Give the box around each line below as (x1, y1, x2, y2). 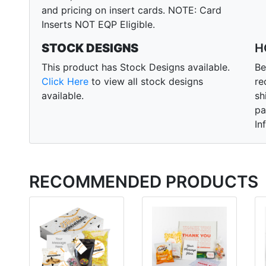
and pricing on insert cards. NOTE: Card (42, 4, 221, 17)
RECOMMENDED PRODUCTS (29, 172, 258, 192)
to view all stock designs (88, 75, 203, 88)
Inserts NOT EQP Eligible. (42, 18, 155, 31)
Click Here (42, 75, 88, 88)
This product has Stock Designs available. (42, 61, 230, 74)
